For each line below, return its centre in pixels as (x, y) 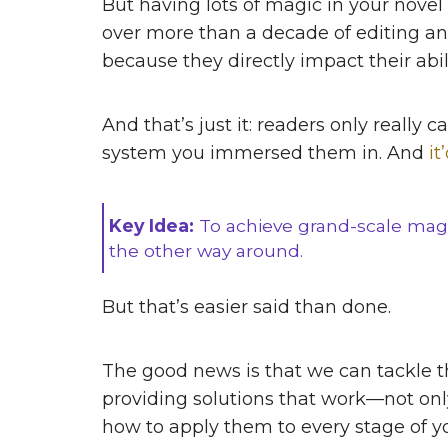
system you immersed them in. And (265, 153)
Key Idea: (151, 226)
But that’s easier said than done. (246, 307)
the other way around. (206, 251)
